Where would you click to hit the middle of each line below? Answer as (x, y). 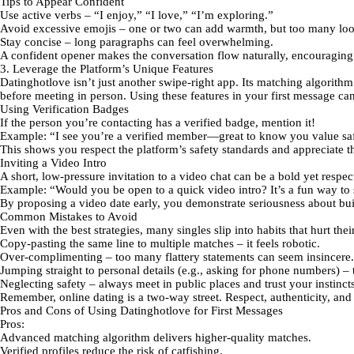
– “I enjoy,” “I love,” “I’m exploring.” (177, 15)
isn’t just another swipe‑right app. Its (164, 82)
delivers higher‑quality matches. (231, 337)
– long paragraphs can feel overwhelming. (168, 42)
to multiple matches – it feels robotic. (227, 243)
